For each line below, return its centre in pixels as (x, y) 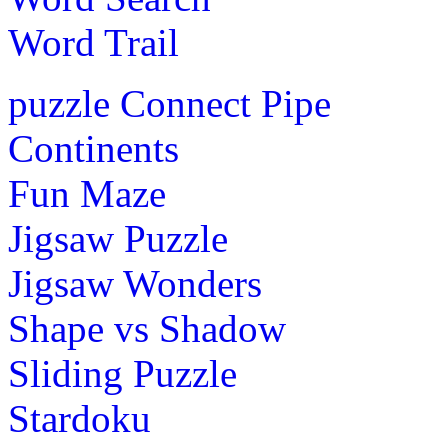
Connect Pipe (225, 103)
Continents (93, 148)
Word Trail (93, 42)
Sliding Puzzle (122, 373)
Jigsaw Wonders (135, 283)
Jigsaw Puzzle (118, 238)
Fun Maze (87, 193)
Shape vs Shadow (147, 328)
